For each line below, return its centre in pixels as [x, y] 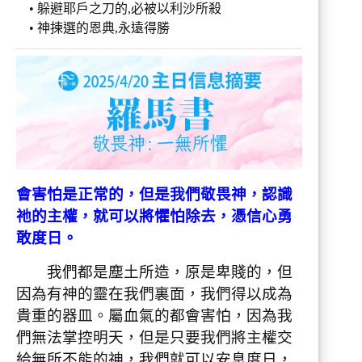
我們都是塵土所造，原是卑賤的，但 [154, 271]
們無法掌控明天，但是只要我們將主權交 [154, 337]
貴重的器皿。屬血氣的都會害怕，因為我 [154, 315]
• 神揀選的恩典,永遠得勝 [93, 27]
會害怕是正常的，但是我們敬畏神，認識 [154, 195]
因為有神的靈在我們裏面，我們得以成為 [154, 293]
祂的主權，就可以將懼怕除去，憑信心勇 [154, 217]
